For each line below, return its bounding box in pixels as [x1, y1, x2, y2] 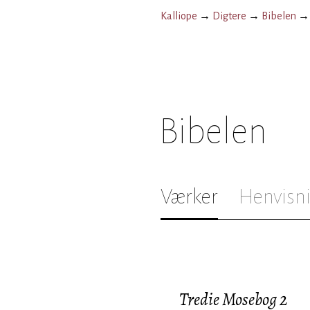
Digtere [212, 10, 246, 21]
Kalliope [161, 10, 197, 21]
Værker [161, 185, 218, 208]
